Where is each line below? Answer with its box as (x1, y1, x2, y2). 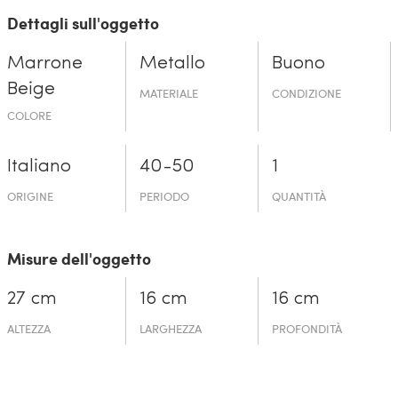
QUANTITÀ (272, 188, 327, 205)
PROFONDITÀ (272, 321, 343, 338)
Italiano (6, 157, 71, 177)
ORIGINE (6, 188, 53, 205)
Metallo (139, 54, 205, 74)
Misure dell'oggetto (6, 247, 151, 271)
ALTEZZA (6, 321, 51, 338)
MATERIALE (139, 85, 198, 102)
